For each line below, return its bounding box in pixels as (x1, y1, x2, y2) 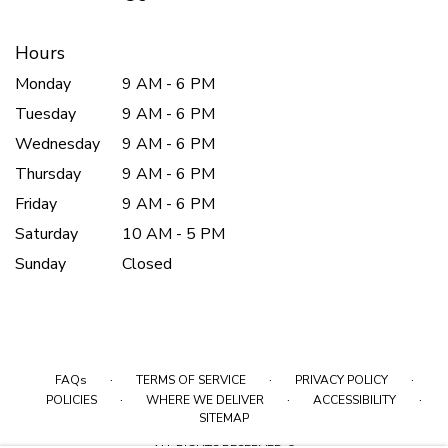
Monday (15, 72, 71, 95)
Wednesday (15, 132, 100, 155)
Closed (122, 252, 173, 275)
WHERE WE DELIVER (146, 391, 264, 408)
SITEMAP (199, 409, 249, 426)
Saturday (15, 222, 78, 245)
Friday (15, 192, 57, 215)
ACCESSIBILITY (313, 391, 396, 408)
